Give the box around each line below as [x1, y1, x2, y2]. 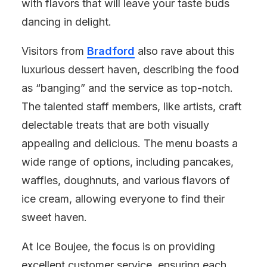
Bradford [87, 45, 135, 57]
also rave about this [135, 45, 234, 57]
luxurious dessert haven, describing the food [21, 63, 239, 76]
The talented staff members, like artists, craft [21, 100, 241, 113]
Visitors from [21, 45, 87, 57]
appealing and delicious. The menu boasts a [21, 137, 238, 150]
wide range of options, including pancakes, [21, 156, 234, 168]
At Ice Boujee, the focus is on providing [21, 240, 215, 253]
